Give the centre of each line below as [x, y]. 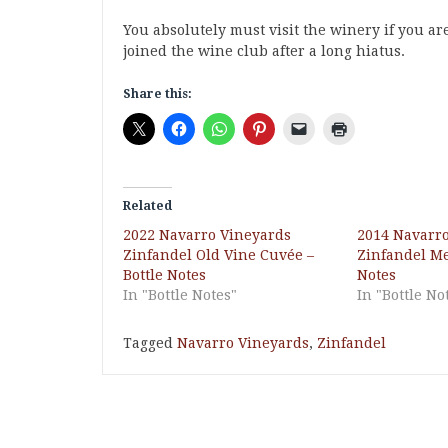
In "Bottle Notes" [180, 295]
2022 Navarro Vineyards [207, 235]
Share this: [157, 94]
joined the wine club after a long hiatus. [264, 51]
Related [147, 206]
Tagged [150, 343]
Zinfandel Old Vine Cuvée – [218, 255]
